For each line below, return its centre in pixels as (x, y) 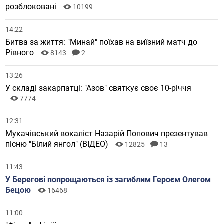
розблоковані (32, 6)
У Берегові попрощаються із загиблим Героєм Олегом (108, 179)
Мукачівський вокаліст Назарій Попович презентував (107, 133)
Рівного (21, 52)
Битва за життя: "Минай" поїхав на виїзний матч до (102, 42)
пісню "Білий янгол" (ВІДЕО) (58, 144)
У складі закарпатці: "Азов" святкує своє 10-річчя (99, 88)
